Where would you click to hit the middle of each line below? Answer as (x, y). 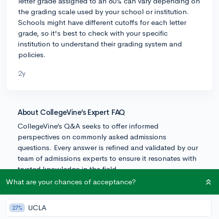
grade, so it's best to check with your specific (93, 33)
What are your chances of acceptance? (71, 182)
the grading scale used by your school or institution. (104, 11)
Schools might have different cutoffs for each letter (102, 22)
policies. (32, 54)
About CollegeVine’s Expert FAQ (71, 112)
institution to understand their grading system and (100, 44)
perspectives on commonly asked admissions (92, 136)
